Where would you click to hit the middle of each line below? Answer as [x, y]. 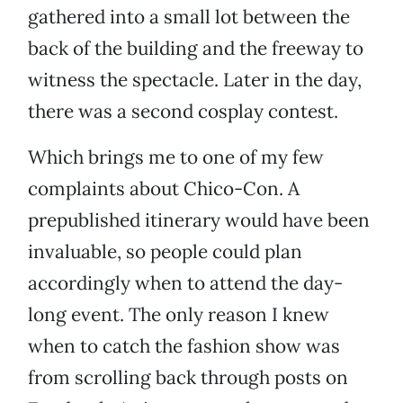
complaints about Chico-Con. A [164, 189]
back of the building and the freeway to [196, 49]
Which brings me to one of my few [176, 157]
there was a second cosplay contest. [183, 112]
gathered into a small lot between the [189, 17]
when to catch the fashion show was [184, 346]
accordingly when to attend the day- [185, 283]
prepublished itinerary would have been [199, 220]
